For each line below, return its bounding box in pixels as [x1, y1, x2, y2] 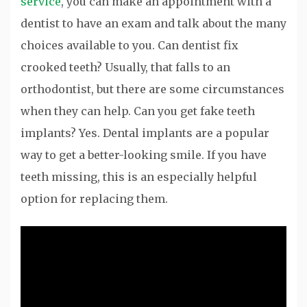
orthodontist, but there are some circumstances [21, 82, 284, 96]
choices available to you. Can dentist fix [21, 38, 238, 52]
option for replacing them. [21, 191, 168, 206]
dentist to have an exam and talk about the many [21, 16, 286, 30]
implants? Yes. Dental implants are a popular [21, 125, 269, 140]
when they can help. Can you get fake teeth [21, 103, 255, 118]
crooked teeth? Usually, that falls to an [21, 60, 230, 74]
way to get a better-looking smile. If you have [21, 147, 267, 162]
